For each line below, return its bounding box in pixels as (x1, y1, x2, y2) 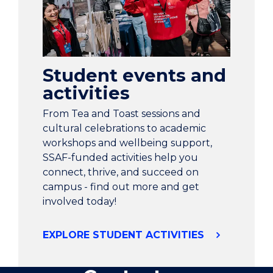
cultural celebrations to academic (43, 122, 206, 135)
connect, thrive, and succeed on (43, 166, 199, 179)
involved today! (43, 196, 116, 208)
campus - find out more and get (43, 181, 199, 193)
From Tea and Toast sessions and (43, 108, 200, 120)
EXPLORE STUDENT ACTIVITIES (43, 229, 207, 241)
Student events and (43, 65, 226, 87)
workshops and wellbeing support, (43, 137, 212, 149)
